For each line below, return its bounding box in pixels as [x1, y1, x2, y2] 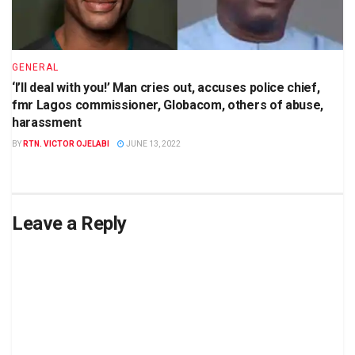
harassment [12, 115, 82, 131]
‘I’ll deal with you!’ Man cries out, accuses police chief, [12, 80, 320, 96]
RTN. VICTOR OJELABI [23, 139, 109, 149]
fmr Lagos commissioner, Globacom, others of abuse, [12, 97, 323, 113]
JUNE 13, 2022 [124, 139, 181, 149]
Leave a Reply [12, 212, 127, 235]
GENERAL [12, 62, 59, 74]
